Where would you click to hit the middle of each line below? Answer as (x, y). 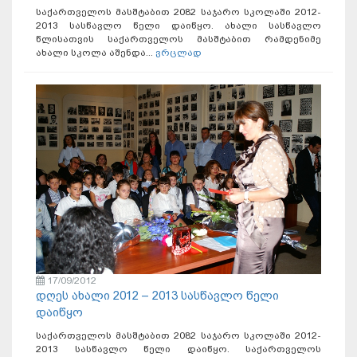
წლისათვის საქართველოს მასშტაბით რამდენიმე (178, 39)
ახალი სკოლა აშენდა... (96, 53)
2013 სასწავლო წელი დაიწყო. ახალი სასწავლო (178, 26)
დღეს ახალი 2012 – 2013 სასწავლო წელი (157, 296)
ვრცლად (178, 53)
